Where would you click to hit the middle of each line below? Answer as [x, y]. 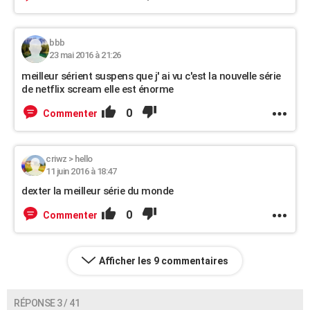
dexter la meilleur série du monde [98, 191]
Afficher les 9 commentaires [164, 261]
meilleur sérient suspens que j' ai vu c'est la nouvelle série [151, 76]
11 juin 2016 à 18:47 [81, 171]
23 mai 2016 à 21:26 [85, 55]
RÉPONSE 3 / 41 [47, 303]
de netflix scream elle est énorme [98, 89]
